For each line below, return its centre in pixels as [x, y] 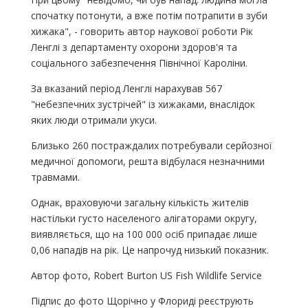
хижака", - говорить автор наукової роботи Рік [142, 31]
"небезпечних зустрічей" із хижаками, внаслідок [143, 104]
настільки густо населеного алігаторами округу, [144, 218]
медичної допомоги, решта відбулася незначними [147, 161]
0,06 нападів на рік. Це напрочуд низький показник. [150, 250]
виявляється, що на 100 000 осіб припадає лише [144, 234]
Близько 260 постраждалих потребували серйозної [151, 145]
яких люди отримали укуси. [93, 120]
